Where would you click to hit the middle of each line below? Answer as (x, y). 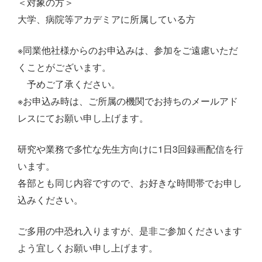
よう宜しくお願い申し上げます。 (88, 248)
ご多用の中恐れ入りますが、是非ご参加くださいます (130, 231)
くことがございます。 (64, 67)
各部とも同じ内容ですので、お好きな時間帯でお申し (130, 183)
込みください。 (50, 200)
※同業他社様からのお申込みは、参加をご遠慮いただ (128, 50)
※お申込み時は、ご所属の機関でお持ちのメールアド (128, 101)
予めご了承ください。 (69, 84)
